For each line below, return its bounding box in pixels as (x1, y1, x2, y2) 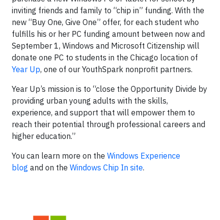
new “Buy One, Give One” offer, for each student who (12, 17, 199, 27)
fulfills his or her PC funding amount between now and (12, 29, 205, 39)
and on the (28, 163, 70, 172)
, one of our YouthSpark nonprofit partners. (40, 64, 192, 74)
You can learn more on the (12, 151, 107, 161)
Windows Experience (107, 151, 180, 161)
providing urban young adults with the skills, (12, 96, 168, 106)
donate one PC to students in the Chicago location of (12, 53, 198, 62)
